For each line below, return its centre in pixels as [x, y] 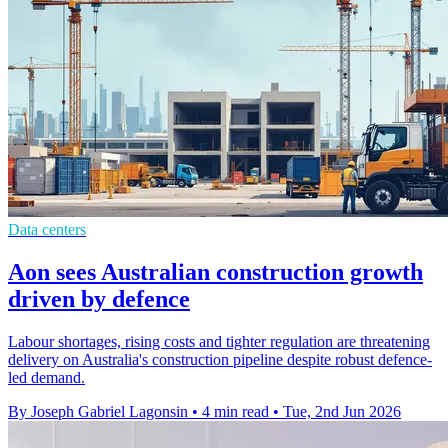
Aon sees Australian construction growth [215, 272]
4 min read [235, 412]
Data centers [47, 230]
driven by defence [99, 299]
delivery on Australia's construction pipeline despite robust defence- [220, 360]
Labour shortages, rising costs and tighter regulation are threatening [219, 342]
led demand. [46, 378]
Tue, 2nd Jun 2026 [342, 412]
